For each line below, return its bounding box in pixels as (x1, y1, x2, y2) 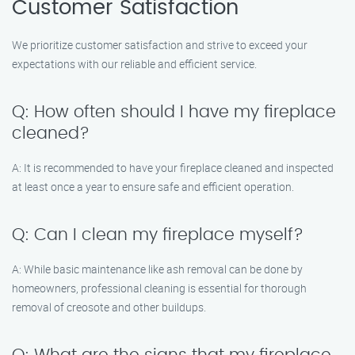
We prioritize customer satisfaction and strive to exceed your (12, 37, 307, 52)
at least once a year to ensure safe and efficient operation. (12, 179, 294, 194)
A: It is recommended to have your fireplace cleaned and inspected (12, 160, 334, 175)
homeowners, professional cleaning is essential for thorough (12, 281, 307, 296)
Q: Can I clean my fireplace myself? (12, 227, 303, 243)
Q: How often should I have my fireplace (12, 104, 336, 120)
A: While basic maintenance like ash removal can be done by (12, 261, 303, 277)
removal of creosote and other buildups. (12, 300, 206, 315)
